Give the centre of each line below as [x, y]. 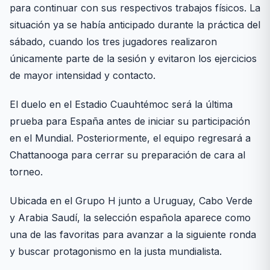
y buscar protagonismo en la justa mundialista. [116, 252]
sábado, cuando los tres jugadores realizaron [113, 42]
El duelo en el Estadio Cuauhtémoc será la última [121, 105]
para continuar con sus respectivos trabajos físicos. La [135, 8]
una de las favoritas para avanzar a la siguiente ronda [133, 235]
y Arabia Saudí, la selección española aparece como [130, 218]
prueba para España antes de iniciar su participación [130, 121]
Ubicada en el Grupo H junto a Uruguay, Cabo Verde [131, 201]
